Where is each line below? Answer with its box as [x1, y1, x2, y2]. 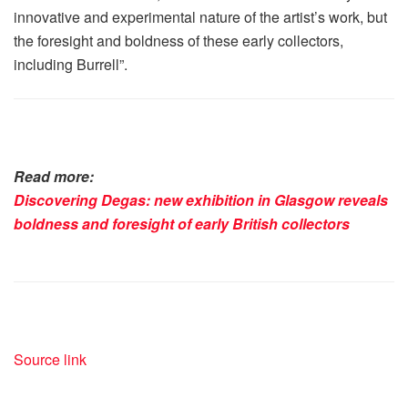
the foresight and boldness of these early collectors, [14, 30, 343, 52]
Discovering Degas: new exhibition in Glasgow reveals [14, 189, 388, 211]
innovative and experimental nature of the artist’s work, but [14, 6, 387, 28]
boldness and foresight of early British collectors [14, 213, 350, 235]
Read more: [14, 166, 94, 188]
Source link [14, 349, 87, 371]
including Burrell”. [14, 54, 127, 76]
